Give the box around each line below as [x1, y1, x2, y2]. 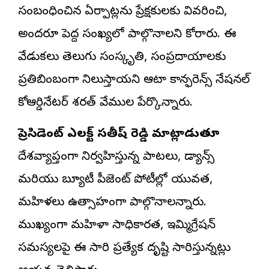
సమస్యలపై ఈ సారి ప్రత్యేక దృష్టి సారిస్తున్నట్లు [18, 240, 231, 257]
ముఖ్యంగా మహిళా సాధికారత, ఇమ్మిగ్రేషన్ [18, 217, 216, 234]
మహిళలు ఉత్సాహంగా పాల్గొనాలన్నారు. [18, 195, 207, 211]
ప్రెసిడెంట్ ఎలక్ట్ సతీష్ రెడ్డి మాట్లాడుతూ [18, 126, 220, 143]
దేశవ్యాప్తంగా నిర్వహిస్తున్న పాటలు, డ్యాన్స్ [18, 149, 214, 166]
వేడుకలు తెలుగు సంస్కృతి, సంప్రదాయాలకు [18, 49, 226, 66]
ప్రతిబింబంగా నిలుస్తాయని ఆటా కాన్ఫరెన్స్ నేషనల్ [18, 72, 250, 89]
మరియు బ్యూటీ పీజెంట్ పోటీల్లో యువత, [18, 172, 213, 189]
